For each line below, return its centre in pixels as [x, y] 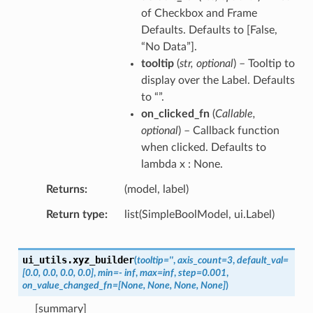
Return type [75, 214]
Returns [65, 189]
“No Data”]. [169, 46]
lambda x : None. [182, 164]
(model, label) [156, 189]
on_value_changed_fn [67, 285]
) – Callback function [228, 130]
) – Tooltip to [264, 63]
